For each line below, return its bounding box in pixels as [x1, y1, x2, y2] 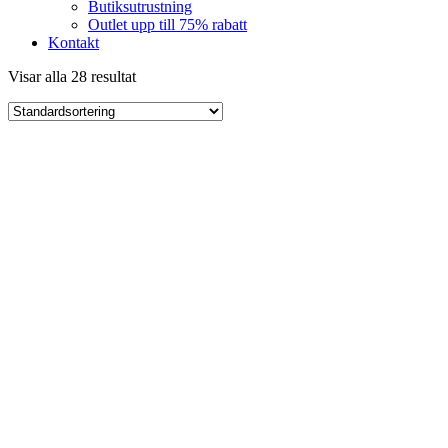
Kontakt [48, 34, 99, 51]
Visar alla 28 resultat [8, 68, 136, 85]
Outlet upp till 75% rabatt [88, 16, 247, 33]
